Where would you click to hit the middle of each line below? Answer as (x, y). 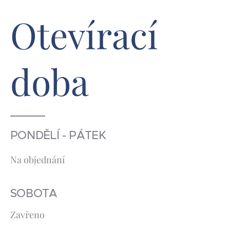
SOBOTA (34, 193)
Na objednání (37, 160)
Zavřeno (27, 215)
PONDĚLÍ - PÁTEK (58, 135)
